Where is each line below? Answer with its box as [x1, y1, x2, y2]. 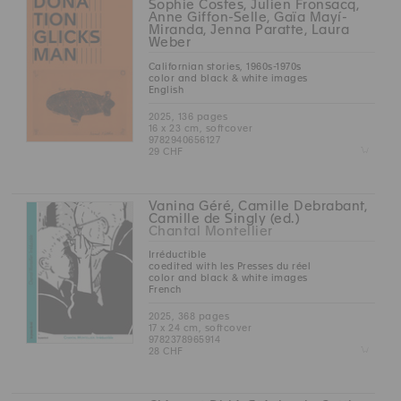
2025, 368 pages [148, 310, 230, 321]
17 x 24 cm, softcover [148, 321, 252, 333]
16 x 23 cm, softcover [148, 122, 253, 133]
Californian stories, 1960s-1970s [148, 60, 302, 72]
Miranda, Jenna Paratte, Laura [148, 22, 350, 38]
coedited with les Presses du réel [148, 260, 311, 271]
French [148, 283, 182, 294]
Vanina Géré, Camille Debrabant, [148, 198, 368, 213]
